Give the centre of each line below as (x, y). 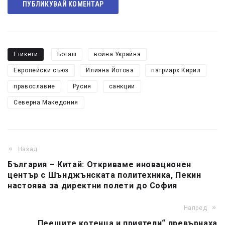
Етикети (26, 54)
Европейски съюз (41, 71)
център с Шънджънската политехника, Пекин (104, 175)
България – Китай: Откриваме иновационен (99, 165)
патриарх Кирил (176, 71)
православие (35, 87)
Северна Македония (46, 103)
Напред (195, 208)
